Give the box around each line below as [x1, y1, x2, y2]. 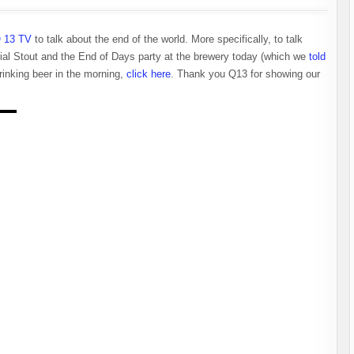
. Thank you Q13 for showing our [171, 68, 320, 80]
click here [126, 68, 171, 80]
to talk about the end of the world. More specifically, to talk [32, 33, 303, 45]
